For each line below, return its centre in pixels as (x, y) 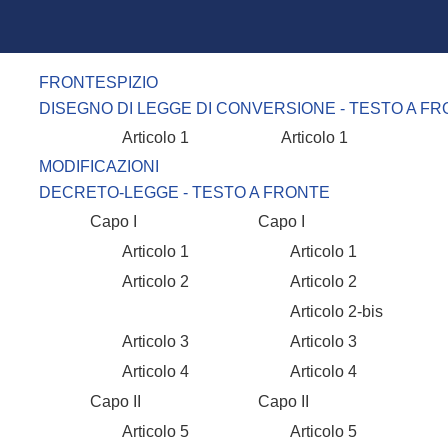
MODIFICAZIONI (99, 166)
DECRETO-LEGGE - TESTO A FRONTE (185, 192)
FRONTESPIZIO (99, 82)
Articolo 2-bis (301, 311)
